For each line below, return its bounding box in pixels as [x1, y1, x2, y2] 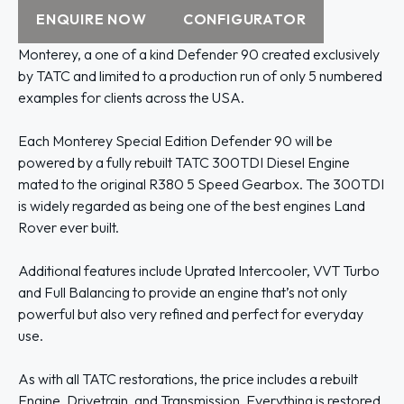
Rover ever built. [18, 218, 119, 236]
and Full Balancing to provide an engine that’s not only [18, 283, 347, 301]
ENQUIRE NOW [36, 10, 147, 28]
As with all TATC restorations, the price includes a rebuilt [18, 370, 358, 388]
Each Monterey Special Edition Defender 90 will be [18, 132, 333, 150]
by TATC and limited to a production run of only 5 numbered [18, 67, 382, 85]
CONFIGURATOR [182, 10, 307, 28]
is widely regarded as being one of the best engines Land [18, 197, 365, 215]
